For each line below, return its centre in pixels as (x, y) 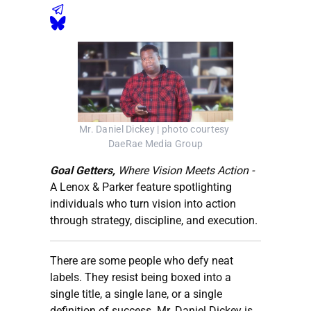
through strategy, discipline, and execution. (154, 220)
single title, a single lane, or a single (136, 294)
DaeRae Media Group (155, 144)
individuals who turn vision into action (143, 203)
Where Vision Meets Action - (186, 170)
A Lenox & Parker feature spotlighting (141, 187)
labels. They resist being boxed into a (141, 277)
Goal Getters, (84, 170)
